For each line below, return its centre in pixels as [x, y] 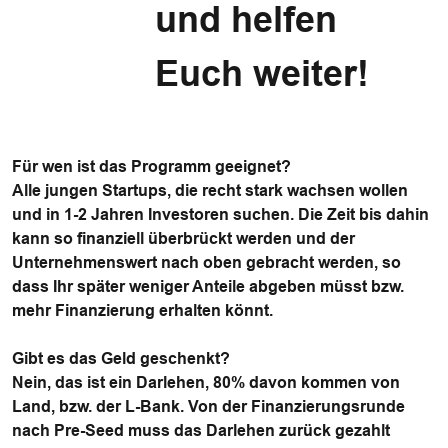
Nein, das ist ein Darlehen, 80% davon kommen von [206, 382]
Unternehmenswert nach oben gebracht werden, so [206, 262]
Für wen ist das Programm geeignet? [153, 166]
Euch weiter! [262, 73]
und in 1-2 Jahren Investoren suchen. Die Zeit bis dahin [220, 214]
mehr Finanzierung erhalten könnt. [142, 310]
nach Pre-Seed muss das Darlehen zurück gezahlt [201, 430]
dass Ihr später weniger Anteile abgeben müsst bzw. [208, 286]
